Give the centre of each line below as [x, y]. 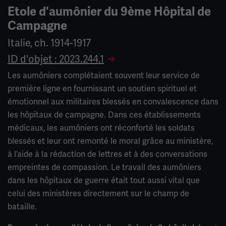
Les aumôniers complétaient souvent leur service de [104, 76]
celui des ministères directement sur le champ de [98, 194]
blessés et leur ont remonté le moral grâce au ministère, [110, 141]
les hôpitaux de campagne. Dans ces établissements [104, 115]
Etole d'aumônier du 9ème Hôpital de [109, 12]
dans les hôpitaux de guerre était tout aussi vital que [104, 181]
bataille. [22, 207]
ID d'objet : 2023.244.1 [56, 59]
